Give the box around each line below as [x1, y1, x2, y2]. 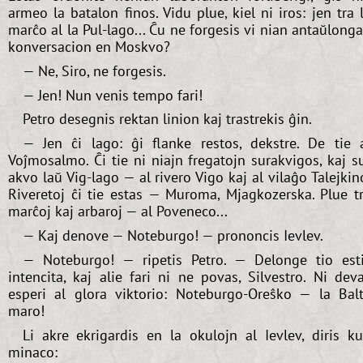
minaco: [8, 342, 58, 361]
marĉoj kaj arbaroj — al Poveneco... [8, 202, 228, 221]
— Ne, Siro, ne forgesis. [22, 61, 166, 80]
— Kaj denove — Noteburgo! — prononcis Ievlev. [22, 225, 323, 245]
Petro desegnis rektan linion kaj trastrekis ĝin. [22, 109, 312, 129]
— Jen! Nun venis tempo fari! [22, 85, 203, 105]
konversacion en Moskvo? [8, 36, 170, 56]
